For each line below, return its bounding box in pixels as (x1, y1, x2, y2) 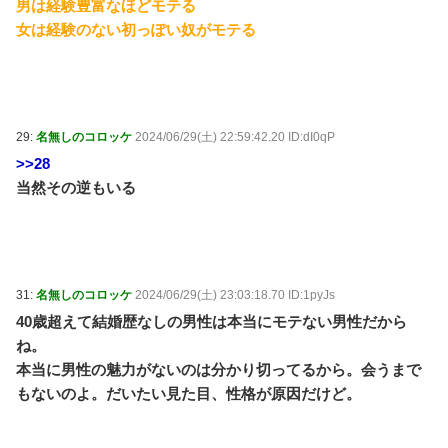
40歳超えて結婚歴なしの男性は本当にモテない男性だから (16, 312, 407, 330)
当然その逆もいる (16, 178, 136, 196)
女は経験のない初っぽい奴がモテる (16, 20, 256, 38)
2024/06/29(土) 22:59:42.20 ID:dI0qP (135, 129, 335, 144)
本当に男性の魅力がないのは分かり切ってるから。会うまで (16, 360, 421, 378)
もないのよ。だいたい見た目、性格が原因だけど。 (16, 384, 361, 402)
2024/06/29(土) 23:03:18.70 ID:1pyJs (135, 287, 335, 302)
